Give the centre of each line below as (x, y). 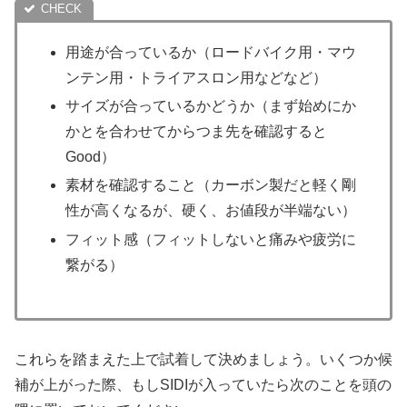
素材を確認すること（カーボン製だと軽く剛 (211, 185)
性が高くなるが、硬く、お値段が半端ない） (211, 211)
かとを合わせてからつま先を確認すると (197, 132)
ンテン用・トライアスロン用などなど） (197, 78)
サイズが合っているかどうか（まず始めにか (211, 106)
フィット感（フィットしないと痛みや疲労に (211, 239)
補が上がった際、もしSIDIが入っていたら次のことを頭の (203, 385)
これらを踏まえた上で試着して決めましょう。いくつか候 (203, 360)
